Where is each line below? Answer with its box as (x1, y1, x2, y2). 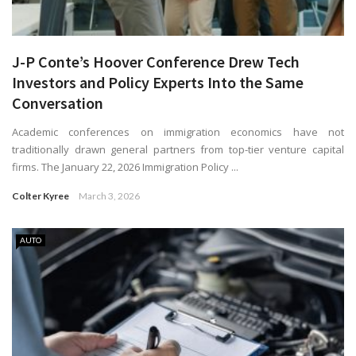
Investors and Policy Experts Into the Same (12, 72, 304, 92)
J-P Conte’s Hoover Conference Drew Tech (12, 51, 300, 72)
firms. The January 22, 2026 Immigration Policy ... (12, 159, 238, 174)
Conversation (12, 92, 103, 113)
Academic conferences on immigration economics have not (12, 124, 344, 139)
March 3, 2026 (79, 189, 140, 202)
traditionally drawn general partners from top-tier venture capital (12, 141, 344, 157)
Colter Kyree (12, 189, 69, 202)
